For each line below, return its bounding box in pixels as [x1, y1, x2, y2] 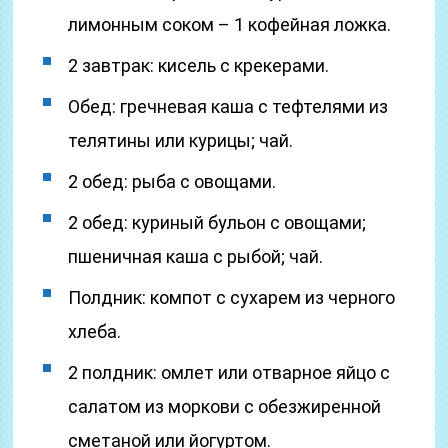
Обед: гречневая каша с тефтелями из [68, 96, 389, 117]
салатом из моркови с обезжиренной [68, 396, 382, 417]
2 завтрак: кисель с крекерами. [68, 55, 330, 76]
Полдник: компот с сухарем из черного [68, 287, 396, 308]
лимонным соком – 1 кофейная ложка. [68, 14, 392, 35]
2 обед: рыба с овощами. [68, 171, 277, 192]
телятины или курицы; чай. [68, 130, 294, 151]
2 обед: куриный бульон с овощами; [68, 212, 367, 233]
